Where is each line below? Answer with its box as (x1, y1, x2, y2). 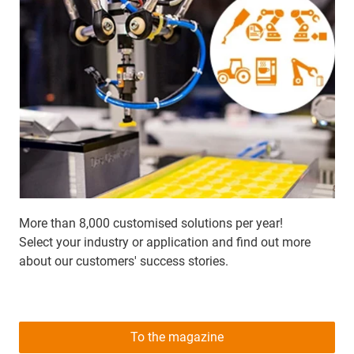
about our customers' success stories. (19, 254, 228, 269)
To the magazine (130, 330, 224, 345)
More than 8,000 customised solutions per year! (19, 216, 283, 232)
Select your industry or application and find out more (19, 235, 311, 250)
